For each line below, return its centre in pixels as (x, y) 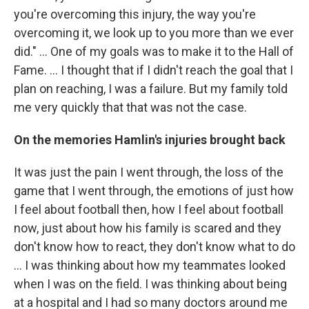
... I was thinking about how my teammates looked (150, 265)
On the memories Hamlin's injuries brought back (150, 140)
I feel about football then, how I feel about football (149, 209)
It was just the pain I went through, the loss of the (149, 172)
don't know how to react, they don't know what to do (154, 247)
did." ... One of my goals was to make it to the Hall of (154, 51)
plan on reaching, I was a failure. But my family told (151, 89)
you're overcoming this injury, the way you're (135, 14)
